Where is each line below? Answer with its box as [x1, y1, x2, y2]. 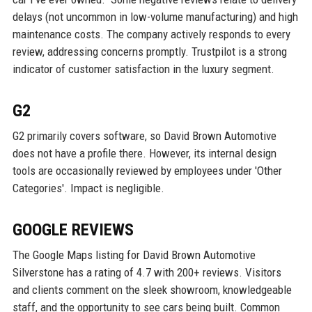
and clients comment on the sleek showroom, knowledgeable [12, 283, 292, 297]
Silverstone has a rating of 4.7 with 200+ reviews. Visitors [12, 265, 281, 280]
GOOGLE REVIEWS [12, 220, 134, 240]
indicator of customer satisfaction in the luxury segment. [12, 62, 274, 77]
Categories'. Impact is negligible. [12, 181, 164, 196]
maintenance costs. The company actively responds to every [12, 27, 290, 42]
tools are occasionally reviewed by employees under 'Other [12, 164, 282, 178]
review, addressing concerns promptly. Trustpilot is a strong [12, 45, 287, 59]
